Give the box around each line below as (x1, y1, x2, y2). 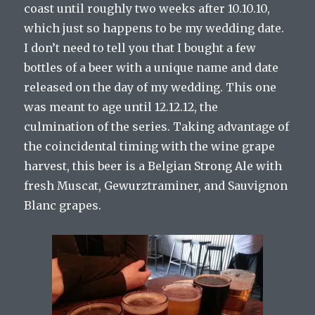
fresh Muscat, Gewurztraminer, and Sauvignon (24, 179, 288, 193)
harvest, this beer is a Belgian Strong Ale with (24, 159, 283, 174)
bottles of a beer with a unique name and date (24, 60, 279, 75)
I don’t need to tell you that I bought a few (24, 41, 257, 56)
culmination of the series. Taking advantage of (24, 120, 290, 134)
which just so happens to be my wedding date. (24, 21, 285, 36)
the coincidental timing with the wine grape (24, 139, 276, 154)
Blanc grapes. (24, 198, 102, 213)
